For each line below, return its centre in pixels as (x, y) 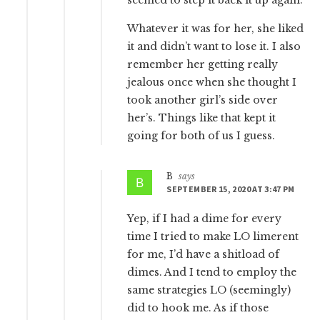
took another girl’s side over (203, 100)
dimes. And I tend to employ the (212, 272)
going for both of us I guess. (201, 135)
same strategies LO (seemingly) (209, 290)
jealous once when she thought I (212, 82)
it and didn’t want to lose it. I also (214, 46)
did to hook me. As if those (198, 307)
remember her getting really (203, 64)
